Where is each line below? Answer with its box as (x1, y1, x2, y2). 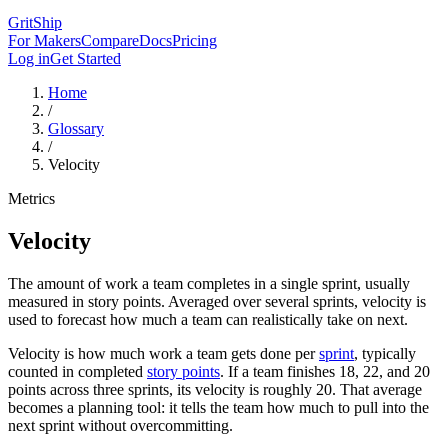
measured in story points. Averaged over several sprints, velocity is (8, 292, 426, 310)
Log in (8, 50, 50, 67)
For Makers (8, 32, 81, 49)
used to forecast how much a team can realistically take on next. (8, 310, 408, 328)
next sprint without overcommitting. (8, 416, 233, 434)
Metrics (8, 190, 55, 207)
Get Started (50, 50, 121, 67)
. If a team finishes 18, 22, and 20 (220, 362, 430, 380)
